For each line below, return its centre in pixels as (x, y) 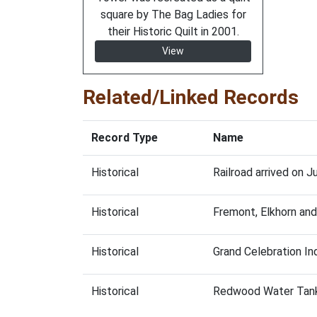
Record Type (125, 138)
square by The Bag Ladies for (173, 15)
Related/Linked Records (191, 97)
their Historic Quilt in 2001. (173, 31)
